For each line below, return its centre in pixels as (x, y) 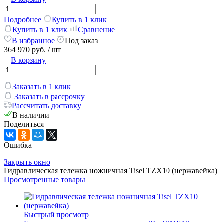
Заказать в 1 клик (42, 86)
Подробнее (23, 19)
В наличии (31, 115)
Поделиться (24, 124)
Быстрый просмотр (56, 214)
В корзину (28, 60)
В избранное (33, 40)
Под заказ (81, 40)
